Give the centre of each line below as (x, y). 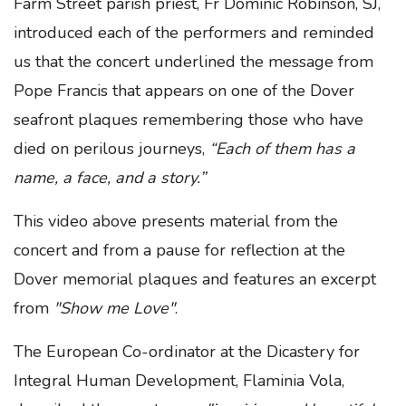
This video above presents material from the (176, 221)
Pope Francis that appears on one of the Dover (184, 91)
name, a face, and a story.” (110, 178)
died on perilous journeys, (111, 149)
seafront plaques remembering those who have (188, 120)
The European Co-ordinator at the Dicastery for (187, 352)
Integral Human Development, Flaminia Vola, (179, 381)
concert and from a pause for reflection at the (179, 250)
